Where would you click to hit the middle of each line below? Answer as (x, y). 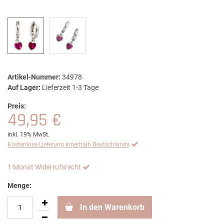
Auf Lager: (24, 88)
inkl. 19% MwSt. (28, 135)
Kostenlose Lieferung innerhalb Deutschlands (68, 145)
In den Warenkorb (112, 207)
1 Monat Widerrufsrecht (44, 167)
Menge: (19, 186)
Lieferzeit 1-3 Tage (70, 88)
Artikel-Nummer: (34, 77)
